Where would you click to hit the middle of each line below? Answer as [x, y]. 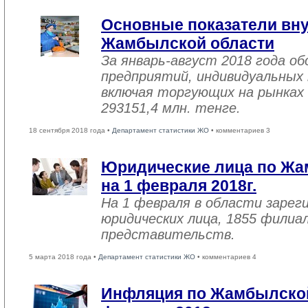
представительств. [168, 234]
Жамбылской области [188, 43]
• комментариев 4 [226, 257]
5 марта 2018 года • [64, 257]
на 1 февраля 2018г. [179, 186]
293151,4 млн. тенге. [171, 108]
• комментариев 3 [240, 130]
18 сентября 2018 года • [70, 130]
